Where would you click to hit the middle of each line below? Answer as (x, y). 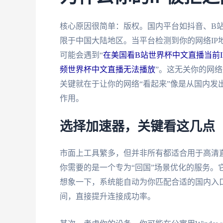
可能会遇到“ (81, 55)
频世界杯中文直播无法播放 (108, 69)
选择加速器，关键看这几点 (137, 127)
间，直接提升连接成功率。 (108, 197)
